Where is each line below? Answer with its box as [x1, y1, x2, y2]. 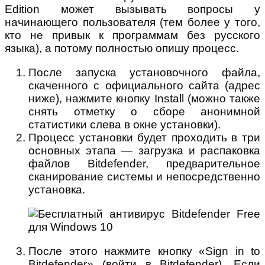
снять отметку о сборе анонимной [28, 105, 260, 118]
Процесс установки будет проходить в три [28, 131, 260, 144]
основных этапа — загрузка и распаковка [28, 144, 260, 157]
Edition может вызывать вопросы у [5, 2, 260, 15]
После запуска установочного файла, [28, 66, 260, 79]
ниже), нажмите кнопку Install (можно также [28, 92, 260, 105]
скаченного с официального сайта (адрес [28, 79, 260, 92]
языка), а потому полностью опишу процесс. [5, 41, 239, 54]
